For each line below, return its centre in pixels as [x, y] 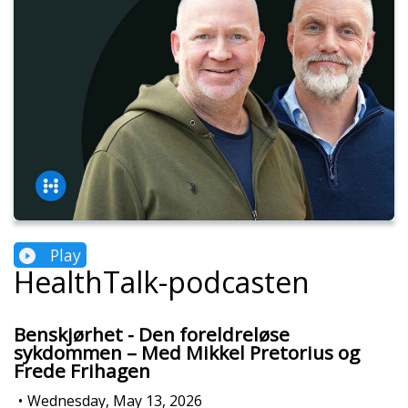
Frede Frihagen [82, 371]
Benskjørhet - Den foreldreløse [152, 335]
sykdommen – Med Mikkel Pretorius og [187, 353]
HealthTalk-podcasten [162, 282]
